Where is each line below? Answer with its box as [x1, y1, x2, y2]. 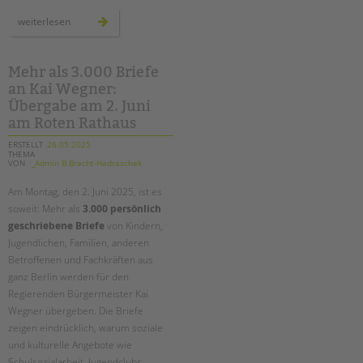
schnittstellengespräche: [70, 13, 180, 28]
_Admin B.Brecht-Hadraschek [28, 157, 142, 169]
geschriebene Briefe [8, 219, 105, 233]
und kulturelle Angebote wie [8, 338, 132, 352]
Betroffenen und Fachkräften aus [8, 253, 153, 267]
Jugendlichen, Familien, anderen [8, 236, 149, 250]
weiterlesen [18, 14, 70, 28]
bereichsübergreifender [70, 23, 177, 37]
